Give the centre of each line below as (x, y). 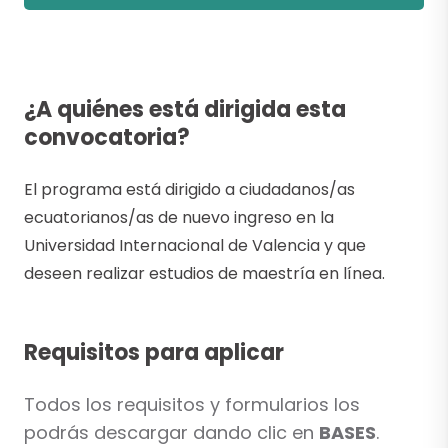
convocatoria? (107, 138)
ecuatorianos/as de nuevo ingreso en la (179, 218)
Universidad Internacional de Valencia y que (195, 246)
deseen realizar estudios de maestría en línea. (204, 274)
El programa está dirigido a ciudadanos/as (189, 190)
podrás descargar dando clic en (171, 433)
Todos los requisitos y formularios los (192, 405)
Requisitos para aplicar (154, 353)
